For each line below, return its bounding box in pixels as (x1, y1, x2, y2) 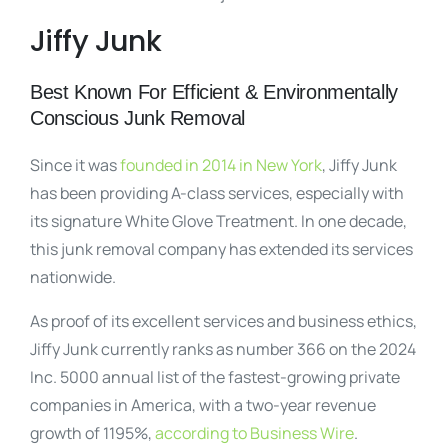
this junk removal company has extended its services (30, 238, 413, 260)
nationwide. (30, 266, 119, 288)
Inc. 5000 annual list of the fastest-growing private (30, 366, 400, 388)
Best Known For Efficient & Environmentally (30, 81, 398, 103)
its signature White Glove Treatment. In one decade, (30, 210, 407, 232)
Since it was (30, 154, 120, 176)
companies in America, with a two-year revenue (30, 394, 376, 416)
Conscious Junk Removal (30, 107, 246, 129)
